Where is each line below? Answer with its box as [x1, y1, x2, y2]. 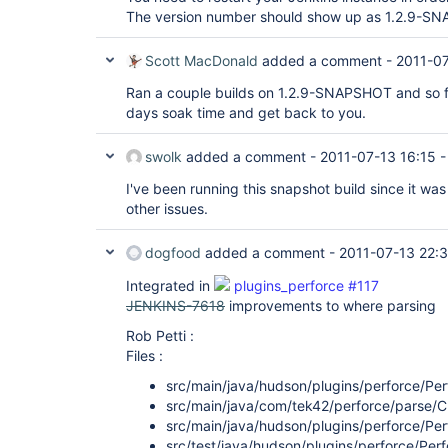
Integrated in [126, 277, 214, 294]
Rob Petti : [126, 327, 194, 344]
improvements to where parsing [225, 297, 436, 314]
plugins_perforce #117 [234, 277, 379, 294]
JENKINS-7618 [126, 297, 225, 314]
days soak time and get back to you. [126, 104, 366, 121]
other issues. [126, 200, 208, 217]
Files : [126, 347, 163, 364]
